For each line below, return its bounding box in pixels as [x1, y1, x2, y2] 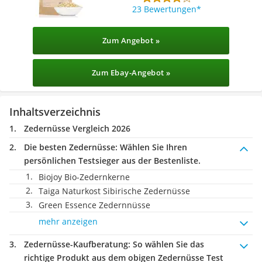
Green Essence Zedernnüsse [39, 199, 150, 211]
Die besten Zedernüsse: [24, 142, 118, 153]
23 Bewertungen [132, 3, 197, 15]
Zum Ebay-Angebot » [91, 67, 171, 78]
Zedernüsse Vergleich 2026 [24, 123, 130, 134]
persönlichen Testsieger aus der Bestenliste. [24, 155, 201, 166]
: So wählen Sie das [128, 239, 204, 250]
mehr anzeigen [39, 216, 98, 227]
